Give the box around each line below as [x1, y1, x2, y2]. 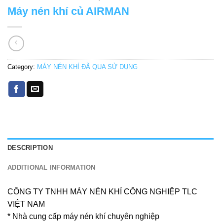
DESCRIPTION [7, 144, 53, 152]
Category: [7, 63, 37, 71]
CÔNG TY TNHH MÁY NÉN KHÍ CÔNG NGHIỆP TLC [7, 187, 197, 196]
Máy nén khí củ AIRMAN [7, 5, 129, 18]
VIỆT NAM [7, 200, 45, 209]
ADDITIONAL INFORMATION [7, 164, 96, 172]
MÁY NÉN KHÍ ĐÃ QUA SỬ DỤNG [37, 63, 138, 71]
